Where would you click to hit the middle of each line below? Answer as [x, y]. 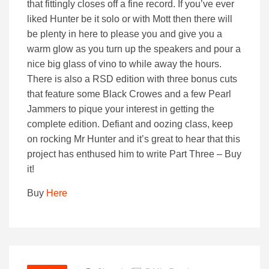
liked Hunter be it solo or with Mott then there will [130, 19]
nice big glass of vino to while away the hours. [124, 64]
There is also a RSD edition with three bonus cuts [132, 79]
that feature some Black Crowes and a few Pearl [129, 94]
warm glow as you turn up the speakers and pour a [134, 49]
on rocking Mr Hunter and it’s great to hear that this [134, 139]
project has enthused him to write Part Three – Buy [134, 154]
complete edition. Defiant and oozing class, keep [130, 124]
